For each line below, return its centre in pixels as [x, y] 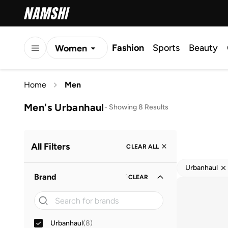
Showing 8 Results [138, 107]
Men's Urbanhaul [64, 107]
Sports [166, 48]
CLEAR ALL [142, 146]
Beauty [203, 48]
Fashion [128, 48]
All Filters [50, 146]
